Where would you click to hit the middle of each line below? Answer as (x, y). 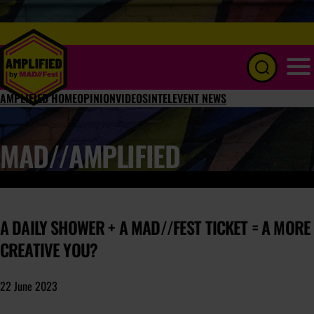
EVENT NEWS (199, 98)
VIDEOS (132, 98)
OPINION (96, 98)
